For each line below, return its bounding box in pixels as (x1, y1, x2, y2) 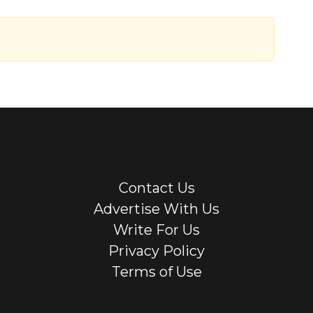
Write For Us (113, 221, 200, 239)
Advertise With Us (94, 201, 219, 218)
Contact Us (118, 180, 195, 197)
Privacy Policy (108, 242, 205, 260)
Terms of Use (111, 263, 202, 281)
